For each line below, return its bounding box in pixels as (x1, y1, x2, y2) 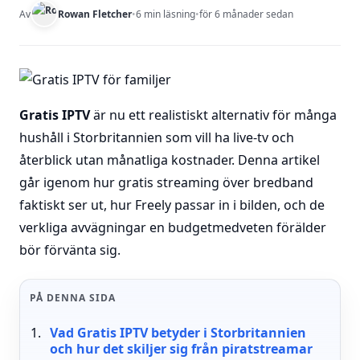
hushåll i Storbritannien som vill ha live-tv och (19, 129, 294, 146)
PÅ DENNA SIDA (30, 291, 116, 305)
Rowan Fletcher (58, 6, 132, 21)
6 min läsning (136, 6, 195, 21)
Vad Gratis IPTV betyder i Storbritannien (49, 324, 306, 342)
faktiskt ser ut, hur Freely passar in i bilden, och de (19, 196, 325, 214)
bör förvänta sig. (19, 241, 121, 259)
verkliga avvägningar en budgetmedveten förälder (19, 219, 326, 236)
